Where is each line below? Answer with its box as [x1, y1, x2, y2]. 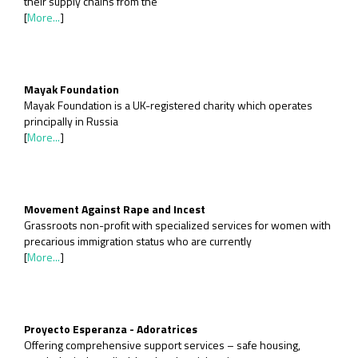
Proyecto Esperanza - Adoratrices [24, 320, 197, 337]
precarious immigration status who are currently [24, 233, 252, 249]
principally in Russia [24, 113, 118, 129]
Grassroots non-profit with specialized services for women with [24, 217, 331, 233]
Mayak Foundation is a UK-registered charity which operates [24, 97, 312, 113]
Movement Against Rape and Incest [24, 201, 205, 217]
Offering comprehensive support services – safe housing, [24, 336, 300, 353]
